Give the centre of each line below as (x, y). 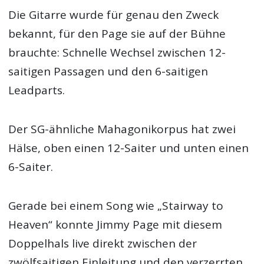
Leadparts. (37, 90)
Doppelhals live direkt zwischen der (103, 244)
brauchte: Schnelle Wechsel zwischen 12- (117, 52)
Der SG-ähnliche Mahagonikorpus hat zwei (122, 129)
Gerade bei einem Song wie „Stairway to (116, 206)
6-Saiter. (31, 167)
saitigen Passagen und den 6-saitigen (108, 71)
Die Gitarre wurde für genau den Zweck (114, 14)
